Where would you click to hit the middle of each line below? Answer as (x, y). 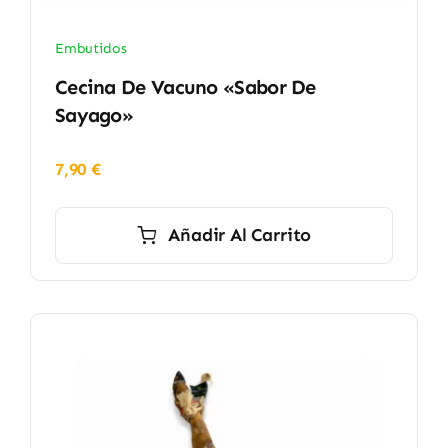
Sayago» (94, 114)
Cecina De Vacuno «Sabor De (185, 86)
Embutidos (90, 49)
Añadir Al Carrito (240, 234)
